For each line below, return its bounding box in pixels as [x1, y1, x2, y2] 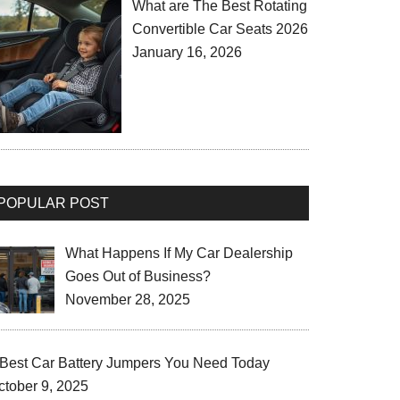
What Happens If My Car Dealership [65, 245, 293, 261]
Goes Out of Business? [65, 268, 211, 284]
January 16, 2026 [132, 45, 242, 61]
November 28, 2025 [65, 291, 190, 307]
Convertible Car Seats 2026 [132, 21, 308, 37]
